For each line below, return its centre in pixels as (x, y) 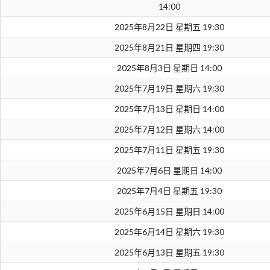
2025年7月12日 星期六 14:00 (169, 130)
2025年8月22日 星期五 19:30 (169, 27)
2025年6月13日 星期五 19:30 (169, 253)
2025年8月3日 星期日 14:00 (169, 68)
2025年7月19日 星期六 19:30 (169, 89)
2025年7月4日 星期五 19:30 (169, 191)
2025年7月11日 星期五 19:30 (169, 150)
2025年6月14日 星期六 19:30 (169, 232)
